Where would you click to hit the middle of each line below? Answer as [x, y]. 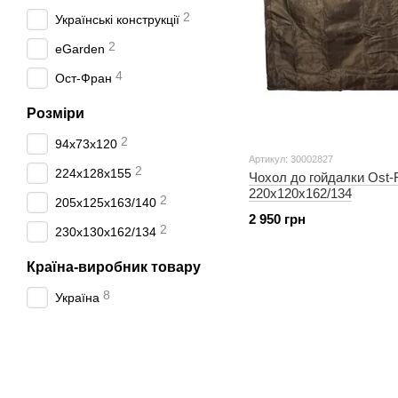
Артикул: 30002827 [291, 159]
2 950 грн [277, 219]
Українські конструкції [117, 20]
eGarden [80, 49]
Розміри [56, 113]
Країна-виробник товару [114, 267]
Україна [77, 298]
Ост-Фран [84, 78]
